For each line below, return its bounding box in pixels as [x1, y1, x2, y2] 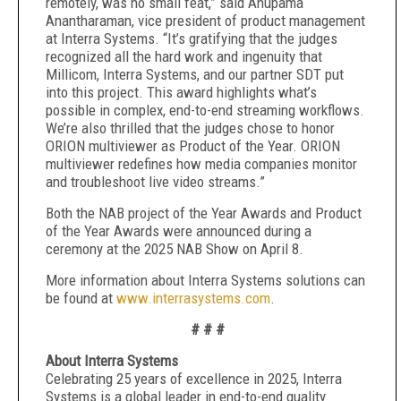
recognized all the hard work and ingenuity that [46, 47, 322, 65]
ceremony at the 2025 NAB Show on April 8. [46, 240, 303, 258]
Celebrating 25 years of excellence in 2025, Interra [46, 370, 342, 388]
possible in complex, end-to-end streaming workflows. [46, 101, 364, 119]
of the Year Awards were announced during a [46, 222, 311, 240]
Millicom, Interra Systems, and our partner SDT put [46, 65, 344, 83]
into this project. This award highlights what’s [46, 83, 317, 101]
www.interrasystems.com [116, 289, 270, 307]
